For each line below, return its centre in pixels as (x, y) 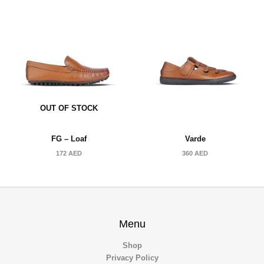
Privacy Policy (132, 258)
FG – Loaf (69, 139)
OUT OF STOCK (69, 108)
